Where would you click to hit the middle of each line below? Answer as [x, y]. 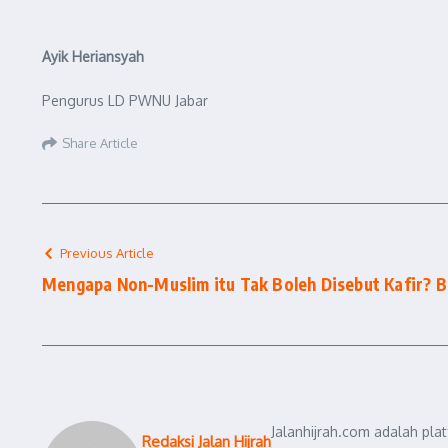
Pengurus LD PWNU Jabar [125, 100]
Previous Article [107, 253]
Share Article [100, 142]
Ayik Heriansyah [93, 56]
